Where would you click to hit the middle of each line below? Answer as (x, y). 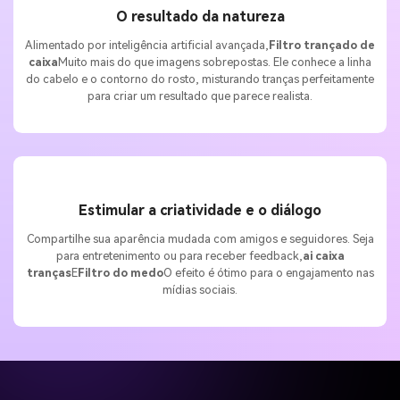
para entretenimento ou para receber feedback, (179, 255)
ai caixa (323, 255)
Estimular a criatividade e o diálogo (200, 210)
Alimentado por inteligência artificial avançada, (147, 46)
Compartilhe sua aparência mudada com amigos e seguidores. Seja (200, 238)
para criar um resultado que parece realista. (200, 96)
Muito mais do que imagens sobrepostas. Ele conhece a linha (215, 62)
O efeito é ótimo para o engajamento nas (268, 272)
